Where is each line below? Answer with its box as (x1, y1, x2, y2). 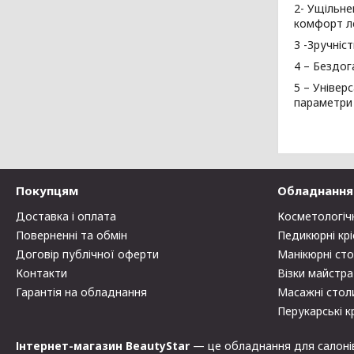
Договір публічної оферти (16, 247, 160, 262)
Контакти (16, 265, 68, 281)
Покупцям (16, 183, 79, 198)
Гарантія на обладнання (16, 284, 148, 299)
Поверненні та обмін (16, 228, 128, 243)
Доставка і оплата (16, 209, 117, 224)
